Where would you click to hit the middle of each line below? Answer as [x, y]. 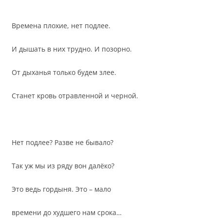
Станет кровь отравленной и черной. [75, 96]
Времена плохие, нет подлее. [61, 26]
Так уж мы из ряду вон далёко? [63, 166]
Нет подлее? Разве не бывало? [63, 142]
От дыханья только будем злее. [64, 72]
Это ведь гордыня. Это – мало [61, 189]
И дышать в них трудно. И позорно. [72, 49]
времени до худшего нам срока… [67, 212]
